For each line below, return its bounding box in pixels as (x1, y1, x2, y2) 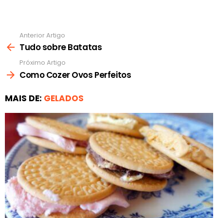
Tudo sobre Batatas (19, 41, 102, 54)
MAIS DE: (5, 92, 44, 104)
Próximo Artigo (19, 58, 66, 68)
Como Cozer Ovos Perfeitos (19, 69, 131, 81)
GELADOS (44, 92, 84, 104)
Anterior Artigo (19, 30, 65, 40)
